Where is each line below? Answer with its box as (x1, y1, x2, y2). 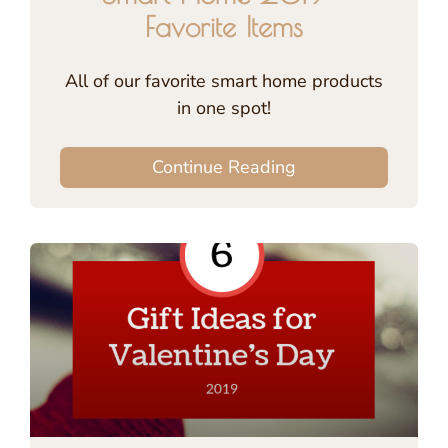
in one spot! (177, 95, 271, 120)
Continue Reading (152, 154, 296, 179)
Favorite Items (145, 9, 303, 43)
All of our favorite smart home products (65, 68, 383, 93)
